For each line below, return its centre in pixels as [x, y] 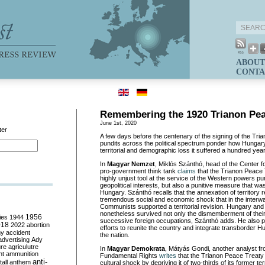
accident [18, 232]
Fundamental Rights [130, 256]
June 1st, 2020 [118, 123]
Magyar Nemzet [131, 164]
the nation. [115, 235]
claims [187, 171]
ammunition [22, 254]
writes [168, 256]
